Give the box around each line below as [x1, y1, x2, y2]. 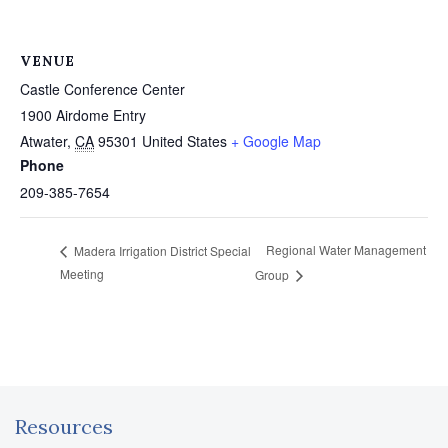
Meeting [60, 265, 104, 283]
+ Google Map [231, 131, 321, 151]
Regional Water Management [265, 241, 426, 259]
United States [142, 131, 227, 151]
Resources [15, 414, 113, 440]
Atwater [20, 131, 67, 151]
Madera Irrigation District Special [71, 241, 251, 259]
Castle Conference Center [20, 79, 185, 99]
